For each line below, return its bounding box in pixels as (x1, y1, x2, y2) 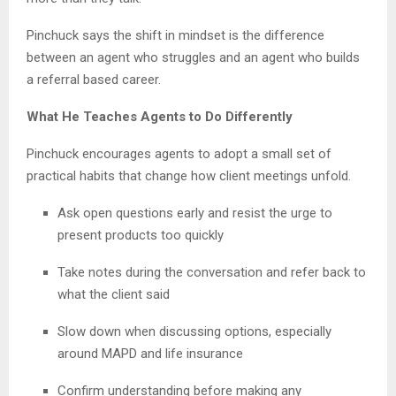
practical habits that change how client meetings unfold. (27, 167, 351, 184)
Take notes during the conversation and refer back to (57, 263, 366, 280)
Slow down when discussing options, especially (57, 323, 331, 339)
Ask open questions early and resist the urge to (57, 204, 332, 221)
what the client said (57, 286, 170, 302)
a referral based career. (27, 71, 161, 88)
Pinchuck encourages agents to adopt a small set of (27, 145, 331, 162)
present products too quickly (57, 226, 224, 243)
